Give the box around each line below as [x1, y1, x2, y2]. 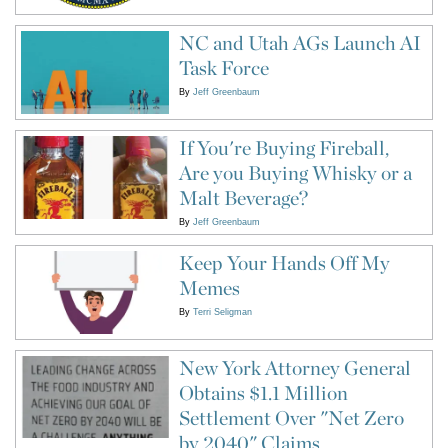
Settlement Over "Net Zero [178, 405, 404, 430]
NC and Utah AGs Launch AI [178, 31, 421, 56]
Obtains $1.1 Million [178, 380, 348, 405]
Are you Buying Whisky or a [178, 160, 412, 185]
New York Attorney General [178, 355, 411, 380]
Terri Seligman [192, 306, 252, 317]
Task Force [178, 56, 269, 81]
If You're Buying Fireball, [178, 135, 389, 160]
